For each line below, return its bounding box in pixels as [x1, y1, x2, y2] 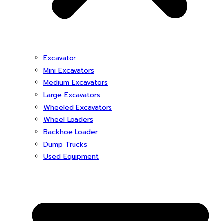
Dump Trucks [43, 139, 87, 149]
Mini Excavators [43, 65, 94, 75]
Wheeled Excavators [43, 102, 112, 112]
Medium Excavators [43, 77, 108, 88]
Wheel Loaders [43, 114, 93, 125]
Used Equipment [43, 151, 99, 162]
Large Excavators [43, 90, 100, 100]
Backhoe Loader [43, 127, 98, 137]
